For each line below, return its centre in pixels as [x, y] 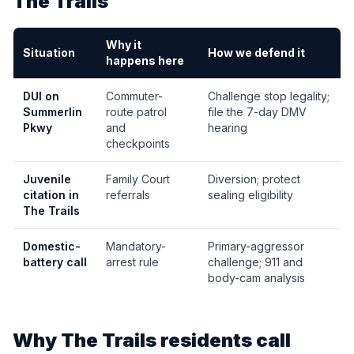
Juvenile [47, 179]
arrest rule [132, 262]
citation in [51, 195]
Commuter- [134, 96]
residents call [224, 340]
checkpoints [138, 143]
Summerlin [53, 112]
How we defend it [256, 53]
